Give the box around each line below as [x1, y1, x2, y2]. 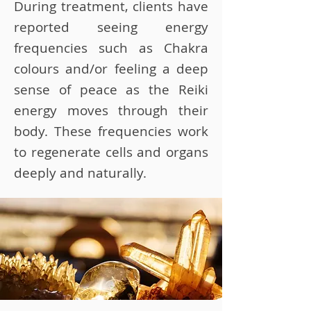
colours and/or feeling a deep [14, 60, 208, 78]
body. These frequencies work [14, 122, 208, 140]
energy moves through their [14, 101, 208, 119]
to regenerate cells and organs [14, 143, 208, 161]
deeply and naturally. [14, 164, 146, 182]
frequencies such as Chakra [14, 39, 208, 57]
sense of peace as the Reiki [14, 81, 208, 99]
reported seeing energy [14, 18, 208, 36]
